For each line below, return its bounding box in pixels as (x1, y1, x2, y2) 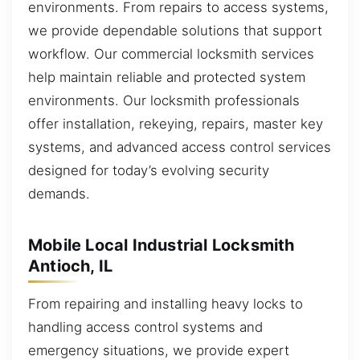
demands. (28, 186, 90, 202)
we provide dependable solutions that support (28, 22, 322, 39)
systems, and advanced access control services (28, 139, 331, 156)
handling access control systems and (28, 319, 263, 336)
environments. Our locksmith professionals (28, 92, 300, 109)
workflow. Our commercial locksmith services (28, 46, 314, 63)
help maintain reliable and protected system (28, 69, 305, 86)
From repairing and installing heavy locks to (28, 296, 303, 313)
